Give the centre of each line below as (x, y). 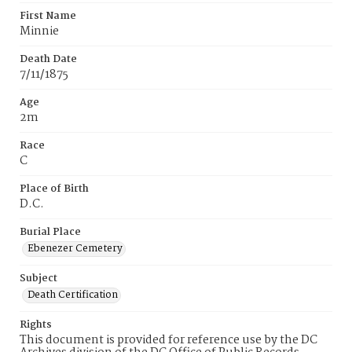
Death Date (48, 59)
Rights (36, 325)
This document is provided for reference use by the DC (169, 340)
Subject (38, 279)
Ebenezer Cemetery (75, 249)
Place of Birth (54, 189)
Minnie (39, 31)
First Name (48, 16)
